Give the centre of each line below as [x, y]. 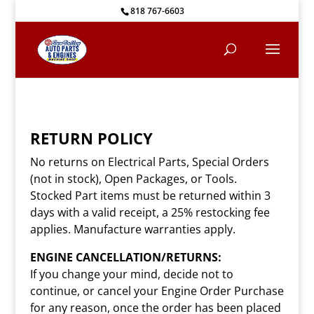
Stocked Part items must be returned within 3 [150, 196]
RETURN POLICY [91, 138]
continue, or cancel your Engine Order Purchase [157, 291]
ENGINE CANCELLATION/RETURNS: [125, 257]
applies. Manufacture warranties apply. [132, 229]
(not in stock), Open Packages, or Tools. [133, 179]
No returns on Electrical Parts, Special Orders [149, 162]
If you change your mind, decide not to [131, 274]
